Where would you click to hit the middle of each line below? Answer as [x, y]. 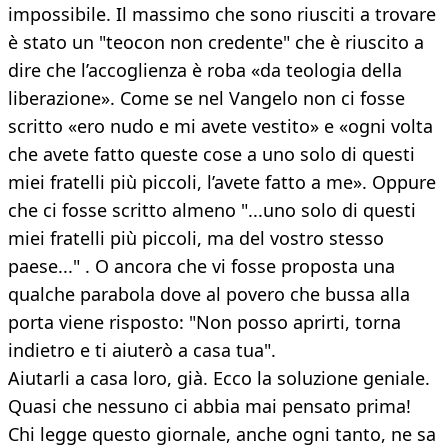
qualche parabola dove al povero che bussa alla [209, 294]
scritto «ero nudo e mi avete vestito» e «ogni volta [220, 126]
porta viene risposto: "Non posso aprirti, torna [204, 322]
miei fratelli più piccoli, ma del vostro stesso [196, 238]
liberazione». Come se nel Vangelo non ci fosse [206, 98]
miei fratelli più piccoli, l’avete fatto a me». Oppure [222, 182]
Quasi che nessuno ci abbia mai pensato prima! [209, 406]
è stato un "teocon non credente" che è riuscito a [216, 42]
